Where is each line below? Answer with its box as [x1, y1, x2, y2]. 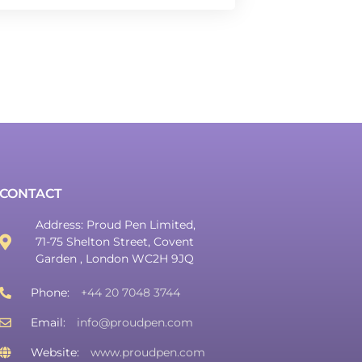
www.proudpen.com [90, 345, 205, 360]
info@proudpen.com [76, 315, 193, 330]
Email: [30, 315, 69, 330]
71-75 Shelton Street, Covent [36, 234, 194, 249]
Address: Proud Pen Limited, [36, 217, 196, 232]
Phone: [30, 285, 73, 300]
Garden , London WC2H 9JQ [36, 251, 194, 266]
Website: [30, 345, 82, 360]
